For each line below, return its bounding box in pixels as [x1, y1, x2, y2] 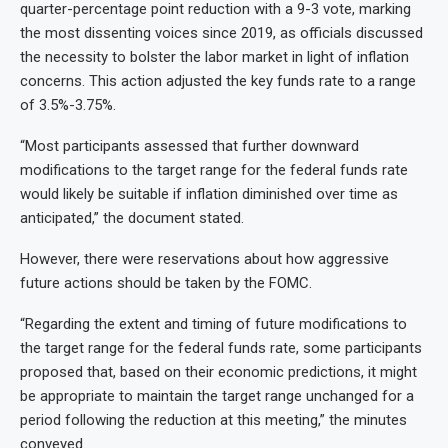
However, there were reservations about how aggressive [20, 249, 389, 268]
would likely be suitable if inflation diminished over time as [20, 184, 398, 203]
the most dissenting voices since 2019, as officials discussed [20, 23, 423, 42]
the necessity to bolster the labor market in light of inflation [20, 47, 409, 66]
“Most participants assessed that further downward [20, 136, 359, 155]
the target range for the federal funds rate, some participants [20, 338, 422, 357]
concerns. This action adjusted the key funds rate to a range [20, 71, 416, 90]
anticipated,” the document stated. [20, 208, 244, 227]
